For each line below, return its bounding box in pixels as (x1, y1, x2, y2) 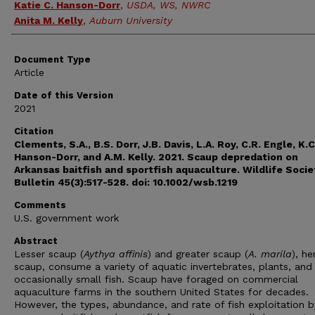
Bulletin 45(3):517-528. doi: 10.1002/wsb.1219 (14, 176, 238, 188)
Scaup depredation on (187, 151, 298, 162)
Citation (14, 126, 53, 136)
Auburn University (89, 15, 172, 26)
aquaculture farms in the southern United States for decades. (14, 286, 309, 297)
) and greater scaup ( (148, 248, 248, 259)
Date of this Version (14, 90, 113, 101)
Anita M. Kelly (14, 15, 83, 26)
